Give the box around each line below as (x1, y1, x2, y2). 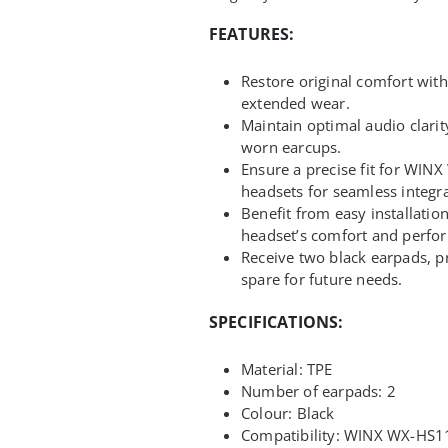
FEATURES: (209, 22, 295, 45)
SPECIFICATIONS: (209, 310, 344, 333)
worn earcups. (241, 136, 342, 157)
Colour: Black (241, 402, 335, 423)
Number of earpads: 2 (241, 380, 396, 401)
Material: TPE (241, 358, 333, 379)
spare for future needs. (241, 268, 403, 289)
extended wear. (241, 92, 350, 113)
